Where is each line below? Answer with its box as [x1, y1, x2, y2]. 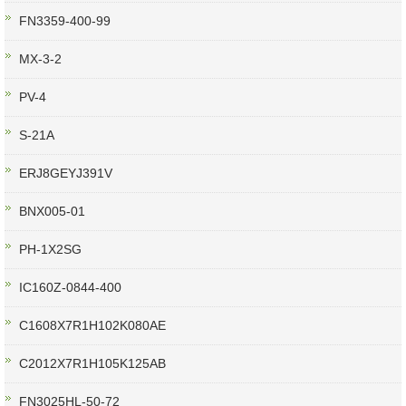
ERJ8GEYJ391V [19, 166, 112, 181]
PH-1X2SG [19, 242, 82, 257]
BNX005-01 [19, 204, 85, 219]
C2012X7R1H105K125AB [19, 356, 166, 372]
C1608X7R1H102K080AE [19, 318, 166, 333]
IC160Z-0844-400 [19, 280, 121, 295]
